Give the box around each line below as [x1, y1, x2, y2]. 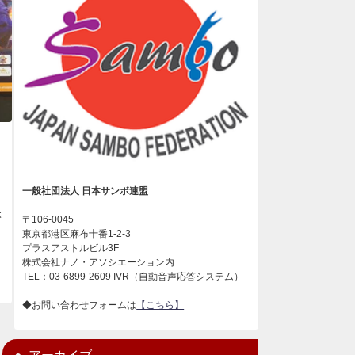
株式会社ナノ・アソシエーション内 [22, 258, 175, 267]
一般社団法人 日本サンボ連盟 [22, 186, 149, 196]
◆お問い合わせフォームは [22, 300, 137, 310]
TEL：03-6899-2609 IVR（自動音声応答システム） [22, 272, 244, 281]
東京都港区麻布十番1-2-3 [22, 229, 132, 239]
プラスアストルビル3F [22, 243, 120, 253]
